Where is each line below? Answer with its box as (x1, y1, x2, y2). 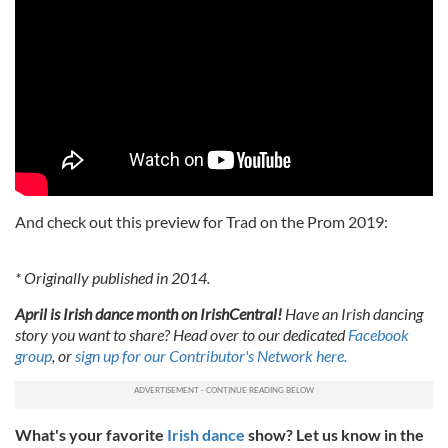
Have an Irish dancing (285, 304, 423, 324)
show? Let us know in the (245, 425, 424, 445)
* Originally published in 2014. (15, 268, 213, 288)
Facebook (348, 325, 409, 345)
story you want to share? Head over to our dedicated (15, 325, 345, 345)
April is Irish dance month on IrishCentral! (15, 304, 282, 324)
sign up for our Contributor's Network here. (75, 346, 347, 366)
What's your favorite (15, 425, 167, 445)
